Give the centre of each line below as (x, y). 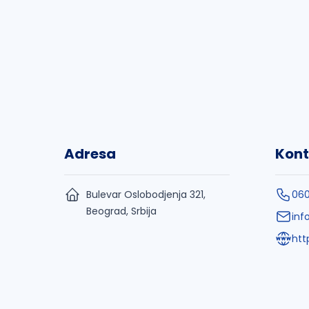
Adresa (90, 154)
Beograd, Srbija (121, 211)
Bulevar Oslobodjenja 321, (146, 195)
